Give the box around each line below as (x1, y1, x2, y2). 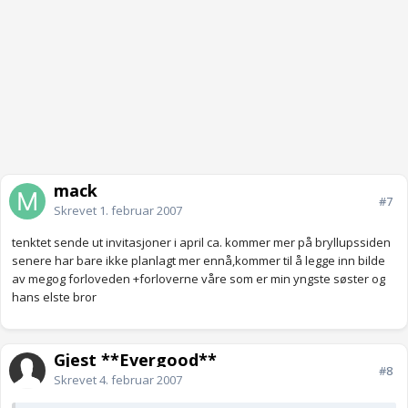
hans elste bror (12, 289, 97, 306)
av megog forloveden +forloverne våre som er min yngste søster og (12, 270, 385, 288)
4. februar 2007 (99, 372, 182, 389)
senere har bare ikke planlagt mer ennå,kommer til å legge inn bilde (12, 252, 385, 270)
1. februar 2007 (99, 202, 182, 219)
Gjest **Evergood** (54, 349, 217, 372)
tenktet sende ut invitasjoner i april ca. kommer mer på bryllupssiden (12, 234, 391, 251)
